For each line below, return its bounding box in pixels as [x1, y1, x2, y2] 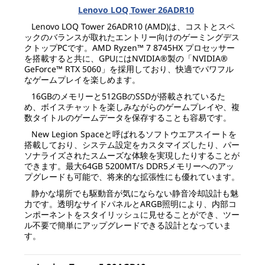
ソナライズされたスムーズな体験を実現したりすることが [24, 150, 240, 161]
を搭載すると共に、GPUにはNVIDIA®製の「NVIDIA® [24, 53, 228, 64]
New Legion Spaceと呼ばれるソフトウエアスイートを [31, 128, 237, 140]
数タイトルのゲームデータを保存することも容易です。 [24, 112, 231, 124]
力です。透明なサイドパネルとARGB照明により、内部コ [24, 198, 237, 210]
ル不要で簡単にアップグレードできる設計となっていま [24, 219, 231, 231]
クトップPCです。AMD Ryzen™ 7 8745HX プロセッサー [24, 42, 235, 54]
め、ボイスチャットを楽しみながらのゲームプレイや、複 [24, 101, 240, 113]
